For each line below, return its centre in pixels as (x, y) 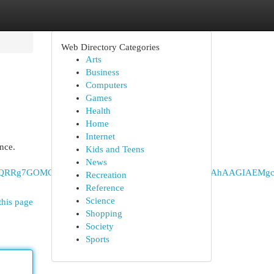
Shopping (104, 213)
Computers (106, 85)
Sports (97, 239)
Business (102, 72)
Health (98, 111)
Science (100, 201)
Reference (105, 188)
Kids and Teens (115, 149)
